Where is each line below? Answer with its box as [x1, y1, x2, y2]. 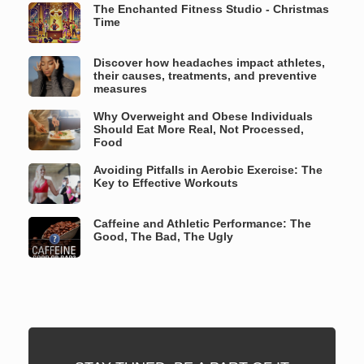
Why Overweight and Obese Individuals [93, 110, 313, 123]
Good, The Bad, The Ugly [93, 230, 233, 243]
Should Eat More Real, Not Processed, [93, 123, 304, 136]
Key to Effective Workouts [93, 176, 238, 189]
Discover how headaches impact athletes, [93, 56, 325, 69]
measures [93, 82, 147, 95]
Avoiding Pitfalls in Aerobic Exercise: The [93, 163, 323, 176]
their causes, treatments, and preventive [93, 69, 317, 82]
